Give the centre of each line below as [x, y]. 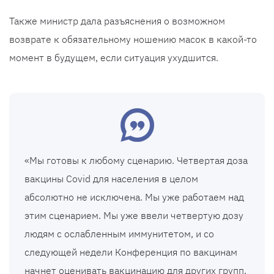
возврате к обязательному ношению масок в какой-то [133, 39]
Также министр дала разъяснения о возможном [117, 21]
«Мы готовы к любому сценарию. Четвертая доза [136, 161]
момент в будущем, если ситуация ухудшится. [114, 58]
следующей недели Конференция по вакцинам [131, 252]
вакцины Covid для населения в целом [111, 179]
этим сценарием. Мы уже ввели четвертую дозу [134, 216]
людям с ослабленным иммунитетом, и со [119, 234]
